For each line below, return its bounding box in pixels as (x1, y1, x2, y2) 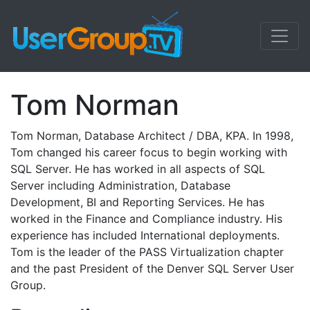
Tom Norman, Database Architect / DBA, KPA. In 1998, (10, 129, 293, 143)
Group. (10, 278, 46, 292)
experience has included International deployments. (10, 228, 280, 242)
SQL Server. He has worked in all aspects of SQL (10, 162, 265, 176)
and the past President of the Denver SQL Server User (10, 262, 294, 275)
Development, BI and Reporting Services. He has (10, 195, 264, 209)
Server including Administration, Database (10, 179, 230, 192)
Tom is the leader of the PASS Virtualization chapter (10, 245, 284, 259)
